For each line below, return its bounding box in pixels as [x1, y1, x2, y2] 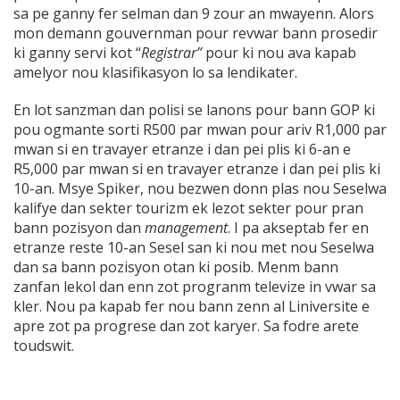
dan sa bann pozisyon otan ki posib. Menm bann [13, 257, 338, 278]
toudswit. [13, 336, 74, 356]
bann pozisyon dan [13, 218, 145, 238]
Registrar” [141, 43, 202, 63]
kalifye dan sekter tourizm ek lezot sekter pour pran [13, 198, 363, 219]
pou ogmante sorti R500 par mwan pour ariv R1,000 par [13, 120, 387, 140]
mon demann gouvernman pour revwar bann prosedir [13, 23, 378, 44]
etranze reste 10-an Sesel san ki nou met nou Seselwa [13, 237, 374, 258]
